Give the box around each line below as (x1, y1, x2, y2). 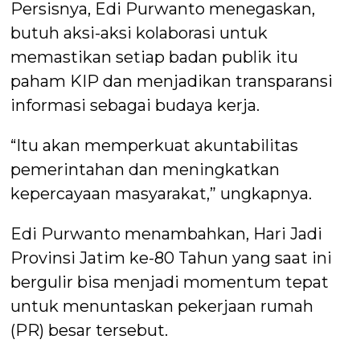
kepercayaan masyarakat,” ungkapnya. (10, 183, 313, 203)
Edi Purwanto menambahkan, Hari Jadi (10, 223, 323, 243)
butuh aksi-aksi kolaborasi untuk (10, 22, 268, 43)
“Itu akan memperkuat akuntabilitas (10, 135, 299, 155)
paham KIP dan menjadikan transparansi (10, 71, 333, 91)
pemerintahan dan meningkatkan (10, 159, 280, 179)
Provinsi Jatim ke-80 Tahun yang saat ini (10, 247, 333, 268)
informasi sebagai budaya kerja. (10, 95, 260, 115)
